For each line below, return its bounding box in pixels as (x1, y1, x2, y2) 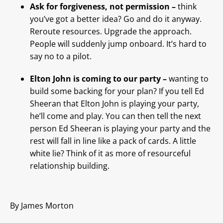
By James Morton (10, 200, 74, 212)
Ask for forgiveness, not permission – (30, 1, 178, 12)
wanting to (169, 73, 209, 85)
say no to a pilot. (30, 51, 92, 62)
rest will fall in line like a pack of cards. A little (30, 135, 196, 147)
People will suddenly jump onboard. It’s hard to (30, 38, 207, 50)
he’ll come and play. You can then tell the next (30, 111, 201, 122)
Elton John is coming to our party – (30, 73, 169, 85)
